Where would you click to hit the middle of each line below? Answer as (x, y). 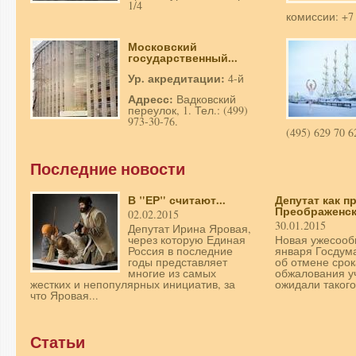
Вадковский (206, 99)
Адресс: (152, 99)
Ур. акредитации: (178, 79)
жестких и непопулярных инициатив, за (133, 284)
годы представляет (178, 262)
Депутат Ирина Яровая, (190, 229)
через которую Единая (187, 240)
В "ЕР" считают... (177, 200)
